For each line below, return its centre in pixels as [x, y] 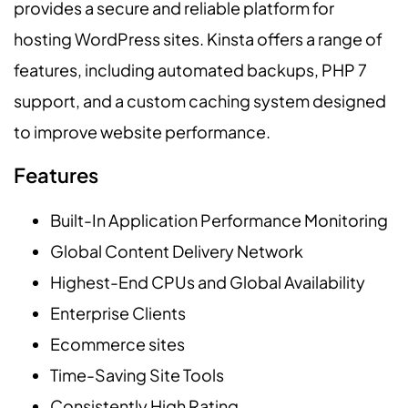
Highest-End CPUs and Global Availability [208, 281]
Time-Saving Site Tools [137, 374]
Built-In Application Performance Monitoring [219, 219]
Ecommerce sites [117, 343]
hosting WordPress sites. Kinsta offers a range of [198, 38]
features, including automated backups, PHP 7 [190, 69]
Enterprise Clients [118, 312]
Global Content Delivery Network [177, 250]
